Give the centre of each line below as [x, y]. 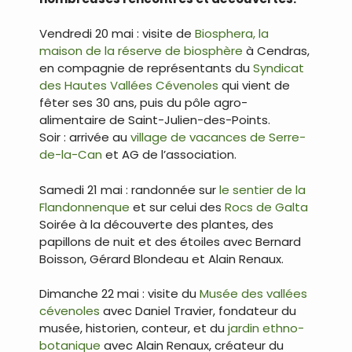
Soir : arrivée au [83, 137]
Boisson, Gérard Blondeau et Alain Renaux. [161, 258]
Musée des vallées [253, 294]
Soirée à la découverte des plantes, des [156, 224]
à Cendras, [276, 51]
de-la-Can [71, 155]
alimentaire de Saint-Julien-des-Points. [155, 120]
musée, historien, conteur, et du [132, 328]
